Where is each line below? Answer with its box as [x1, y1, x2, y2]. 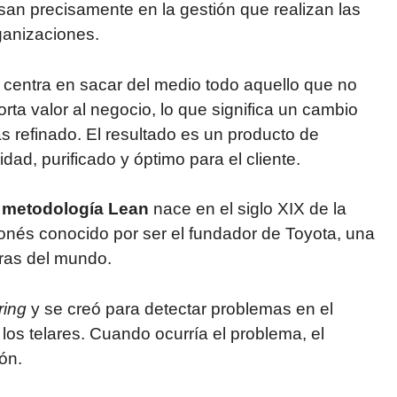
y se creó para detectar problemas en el [27, 299, 333, 318]
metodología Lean [2, 199, 149, 218]
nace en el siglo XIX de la [149, 199, 346, 218]
